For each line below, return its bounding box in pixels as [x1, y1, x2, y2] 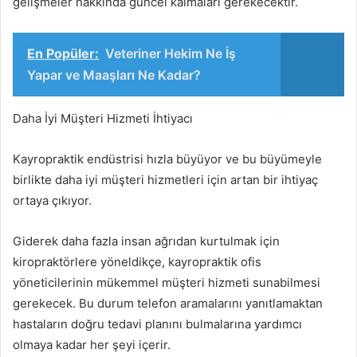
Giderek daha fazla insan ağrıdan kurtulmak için [13, 233, 280, 249]
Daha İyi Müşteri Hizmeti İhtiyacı [13, 110, 193, 126]
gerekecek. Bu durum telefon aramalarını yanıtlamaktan [13, 295, 323, 311]
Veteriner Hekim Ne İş [105, 45, 236, 61]
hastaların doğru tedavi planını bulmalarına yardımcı [13, 316, 302, 331]
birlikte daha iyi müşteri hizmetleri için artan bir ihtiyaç [13, 171, 318, 187]
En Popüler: [27, 45, 99, 61]
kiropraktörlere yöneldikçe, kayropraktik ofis [13, 253, 261, 269]
